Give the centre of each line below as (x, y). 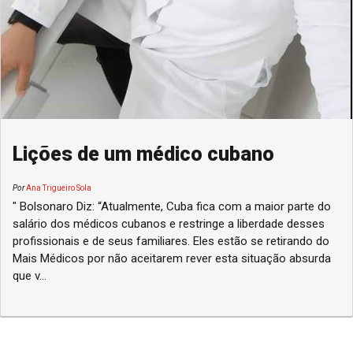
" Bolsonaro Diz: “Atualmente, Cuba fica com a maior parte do (172, 207)
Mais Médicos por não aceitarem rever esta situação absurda (172, 259)
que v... (30, 276)
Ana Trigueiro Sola (58, 188)
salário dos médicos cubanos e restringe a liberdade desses (169, 224)
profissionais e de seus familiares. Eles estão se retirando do (171, 242)
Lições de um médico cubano (143, 154)
